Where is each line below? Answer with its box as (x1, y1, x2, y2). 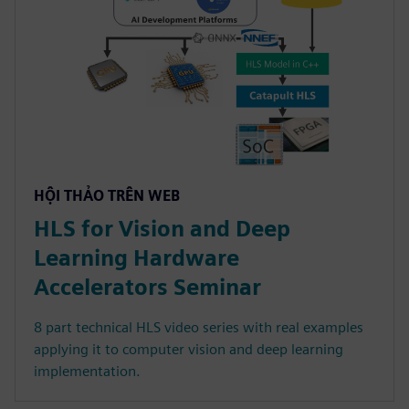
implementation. (34, 362, 141, 381)
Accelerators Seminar (34, 274, 261, 301)
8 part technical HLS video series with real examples (34, 319, 363, 337)
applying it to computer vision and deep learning (34, 341, 343, 359)
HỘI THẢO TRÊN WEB (34, 187, 180, 205)
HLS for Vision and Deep (34, 215, 290, 243)
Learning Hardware (34, 245, 239, 272)
